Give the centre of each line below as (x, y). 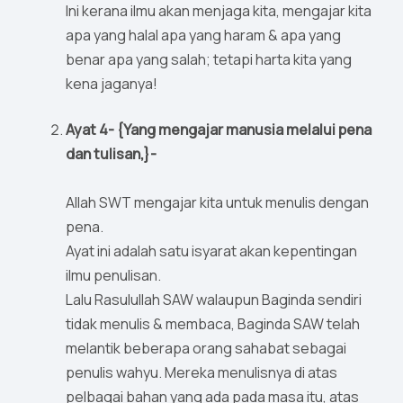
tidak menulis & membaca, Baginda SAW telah (213, 324)
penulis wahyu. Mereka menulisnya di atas (201, 373)
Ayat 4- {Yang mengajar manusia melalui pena (219, 130)
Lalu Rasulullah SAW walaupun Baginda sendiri (214, 300)
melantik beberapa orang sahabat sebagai (206, 349)
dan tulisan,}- (111, 154)
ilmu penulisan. (115, 276)
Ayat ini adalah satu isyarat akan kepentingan (211, 251)
